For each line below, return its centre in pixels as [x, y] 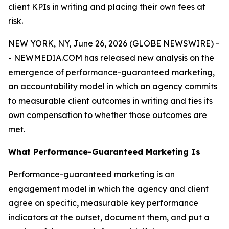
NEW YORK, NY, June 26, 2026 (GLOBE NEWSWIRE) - [114, 43]
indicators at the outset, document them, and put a [109, 217]
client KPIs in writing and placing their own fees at [107, 7]
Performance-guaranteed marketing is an [91, 174]
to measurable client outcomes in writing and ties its [110, 101]
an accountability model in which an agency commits [113, 86]
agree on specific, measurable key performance [103, 203]
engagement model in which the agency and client [108, 189]
